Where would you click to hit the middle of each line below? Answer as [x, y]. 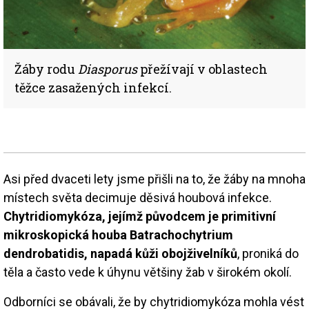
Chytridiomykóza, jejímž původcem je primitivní [140, 216]
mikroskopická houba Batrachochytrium [118, 235]
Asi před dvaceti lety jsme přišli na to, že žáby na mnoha [154, 179]
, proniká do [268, 253]
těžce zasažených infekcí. [93, 87]
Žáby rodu [46, 69]
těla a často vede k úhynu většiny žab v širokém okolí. [148, 272]
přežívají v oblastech [202, 69]
